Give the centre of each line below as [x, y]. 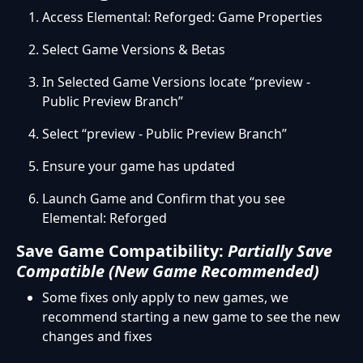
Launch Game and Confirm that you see [164, 199]
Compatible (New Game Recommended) [168, 271]
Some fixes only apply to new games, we [165, 298]
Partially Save [280, 251]
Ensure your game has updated [140, 167]
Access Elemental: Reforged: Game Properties [184, 17]
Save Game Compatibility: [122, 251]
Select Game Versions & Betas [135, 50]
